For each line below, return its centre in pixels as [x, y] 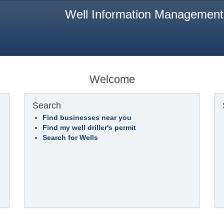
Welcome [112, 79]
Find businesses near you [87, 117]
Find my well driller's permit [89, 127]
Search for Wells [70, 137]
